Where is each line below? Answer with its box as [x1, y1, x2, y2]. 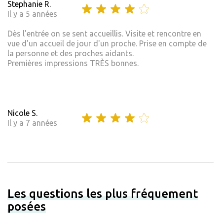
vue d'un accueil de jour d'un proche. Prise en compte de [7, 39, 207, 48]
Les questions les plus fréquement [7, 187, 198, 201]
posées [7, 200, 46, 214]
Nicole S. [7, 109, 37, 118]
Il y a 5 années [7, 9, 57, 19]
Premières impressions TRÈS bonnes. [7, 59, 139, 68]
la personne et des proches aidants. [7, 49, 134, 58]
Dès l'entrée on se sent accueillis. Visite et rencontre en [7, 29, 201, 38]
